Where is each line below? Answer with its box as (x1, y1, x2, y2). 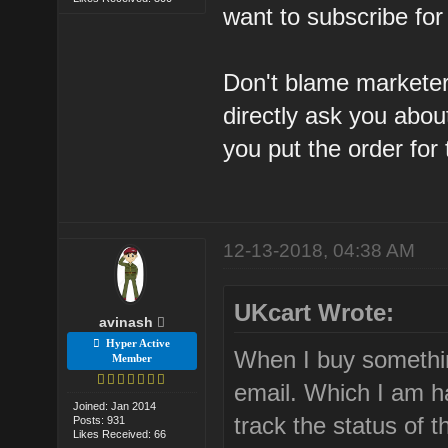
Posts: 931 (73, 413, 126, 426)
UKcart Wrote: (234, 298, 395, 326)
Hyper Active (100, 336, 171, 349)
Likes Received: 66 (73, 427, 167, 440)
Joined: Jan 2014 (73, 399, 157, 412)
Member (111, 351, 152, 364)
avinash (98, 313, 153, 330)
